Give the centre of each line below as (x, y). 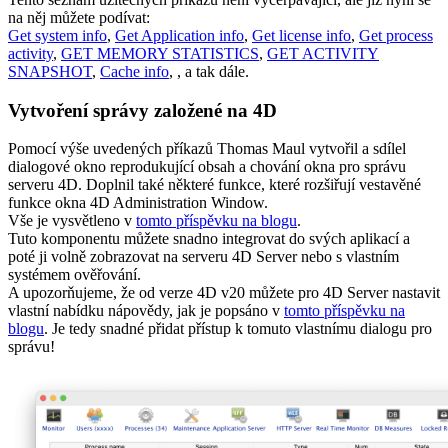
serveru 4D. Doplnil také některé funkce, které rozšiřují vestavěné (214, 185)
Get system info (57, 35)
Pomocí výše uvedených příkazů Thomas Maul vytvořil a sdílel (207, 149)
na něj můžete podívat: (79, 17)
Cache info (134, 71)
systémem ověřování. (74, 275)
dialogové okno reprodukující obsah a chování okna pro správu (207, 167)
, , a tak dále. (209, 71)
